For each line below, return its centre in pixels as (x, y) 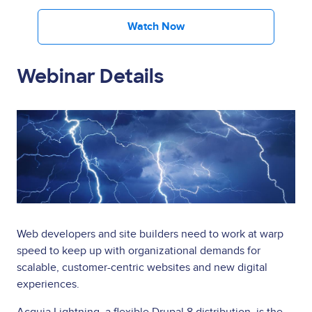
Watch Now (156, 27)
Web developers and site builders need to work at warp (150, 234)
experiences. (48, 284)
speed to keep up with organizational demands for (139, 250)
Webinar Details (90, 77)
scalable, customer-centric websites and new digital (142, 267)
